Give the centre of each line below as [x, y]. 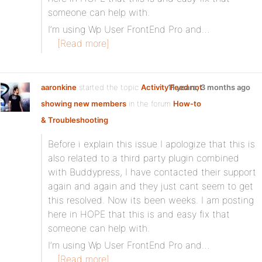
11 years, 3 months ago [209, 87]
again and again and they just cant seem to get [151, 186]
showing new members [84, 104]
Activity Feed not [172, 87]
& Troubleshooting [75, 120]
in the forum [150, 104]
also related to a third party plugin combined [144, 158]
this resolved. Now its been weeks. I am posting [151, 200]
